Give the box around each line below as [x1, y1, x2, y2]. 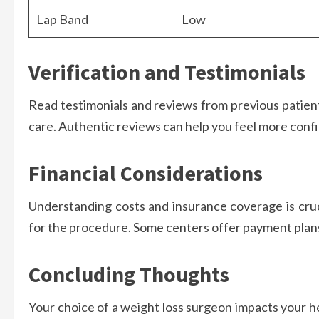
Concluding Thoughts [28, 261, 229, 288]
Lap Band [36, 11, 88, 28]
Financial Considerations [28, 159, 263, 187]
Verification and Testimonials [28, 58, 305, 86]
